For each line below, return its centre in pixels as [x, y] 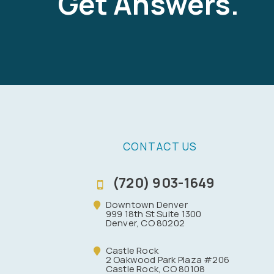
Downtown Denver [146, 204]
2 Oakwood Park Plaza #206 [168, 259]
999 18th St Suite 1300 [154, 213]
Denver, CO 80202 [145, 223]
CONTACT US [160, 147]
